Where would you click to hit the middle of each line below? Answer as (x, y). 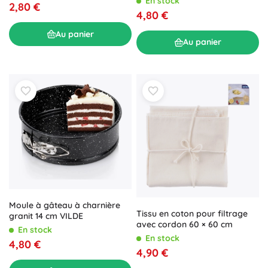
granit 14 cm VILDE (46, 216)
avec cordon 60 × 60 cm (185, 224)
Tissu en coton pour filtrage (192, 213)
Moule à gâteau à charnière (65, 205)
